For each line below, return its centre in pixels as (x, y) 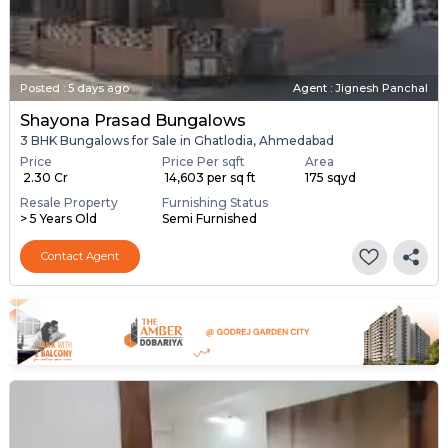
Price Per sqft (204, 161)
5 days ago (98, 87)
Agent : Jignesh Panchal (361, 87)
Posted (39, 87)
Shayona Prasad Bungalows (132, 120)
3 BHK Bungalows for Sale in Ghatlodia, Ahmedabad (176, 140)
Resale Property (68, 202)
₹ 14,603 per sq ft (209, 177)
